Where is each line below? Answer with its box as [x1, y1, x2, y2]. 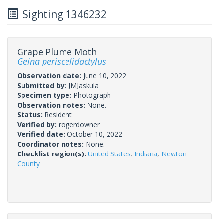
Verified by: [17, 119, 59, 129]
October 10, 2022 [67, 129, 122, 139]
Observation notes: [17, 100, 87, 109]
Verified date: [17, 129, 67, 139]
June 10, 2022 [83, 70, 126, 80]
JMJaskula [68, 80, 99, 90]
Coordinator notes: [17, 139, 86, 149]
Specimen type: [17, 90, 73, 100]
